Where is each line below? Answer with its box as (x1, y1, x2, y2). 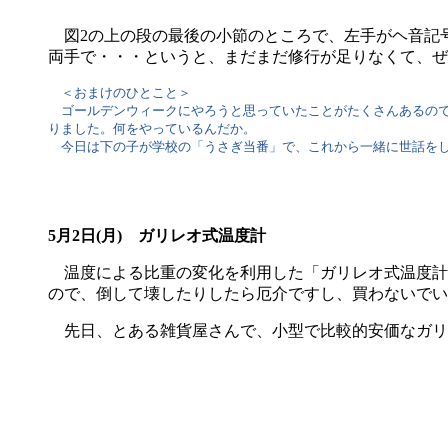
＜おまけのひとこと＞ (48, 85, 191, 101)
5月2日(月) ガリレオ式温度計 (48, 227, 266, 245)
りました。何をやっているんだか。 (48, 121, 256, 137)
